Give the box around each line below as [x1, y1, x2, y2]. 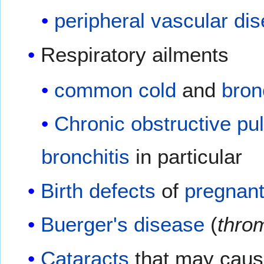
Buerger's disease [41, 213, 205, 236]
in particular [129, 145, 242, 169]
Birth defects [41, 179, 156, 202]
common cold [54, 78, 176, 101]
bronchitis [41, 145, 130, 169]
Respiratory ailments [41, 42, 229, 66]
